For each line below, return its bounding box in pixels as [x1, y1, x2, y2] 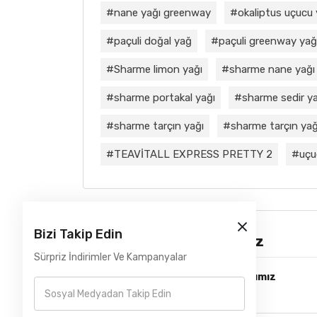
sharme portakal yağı [114, 91, 215, 104]
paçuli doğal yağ [114, 34, 192, 47]
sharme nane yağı [229, 62, 315, 76]
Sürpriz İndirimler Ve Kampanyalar [34, 251, 187, 263]
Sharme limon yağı [114, 62, 202, 76]
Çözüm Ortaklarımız [122, 232, 264, 250]
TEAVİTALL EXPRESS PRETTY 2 [114, 147, 272, 161]
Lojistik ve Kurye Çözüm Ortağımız [100, 270, 276, 283]
